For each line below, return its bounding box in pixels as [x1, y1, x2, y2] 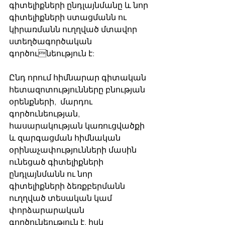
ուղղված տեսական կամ [9, 193, 114, 203]
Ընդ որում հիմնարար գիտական [9, 72, 148, 83]
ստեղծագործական [9, 36, 94, 47]
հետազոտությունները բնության [9, 84, 147, 95]
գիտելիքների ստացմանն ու [9, 12, 129, 23]
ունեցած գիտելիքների [9, 157, 105, 167]
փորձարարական [9, 205, 86, 215]
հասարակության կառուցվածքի [9, 121, 147, 131]
